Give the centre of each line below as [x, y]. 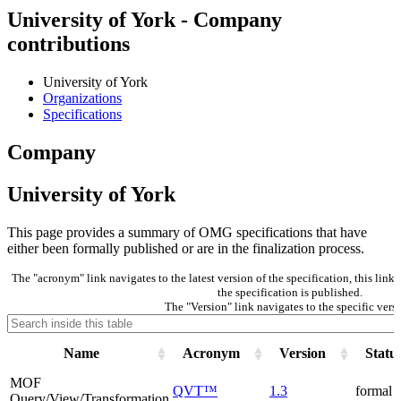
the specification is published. [290, 293]
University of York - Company [145, 20]
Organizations [82, 98]
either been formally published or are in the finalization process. [186, 249]
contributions [68, 44]
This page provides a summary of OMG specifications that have [187, 233]
